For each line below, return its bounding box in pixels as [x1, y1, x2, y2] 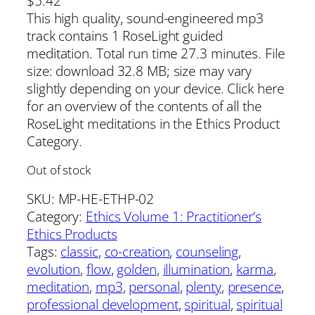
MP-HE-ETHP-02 [58, 190, 155, 208]
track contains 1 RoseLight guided [27, 27, 223, 45]
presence [227, 278, 281, 296]
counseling [176, 243, 239, 261]
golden [117, 260, 157, 278]
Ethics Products [27, 225, 117, 243]
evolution [27, 260, 81, 278]
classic [60, 243, 98, 261]
